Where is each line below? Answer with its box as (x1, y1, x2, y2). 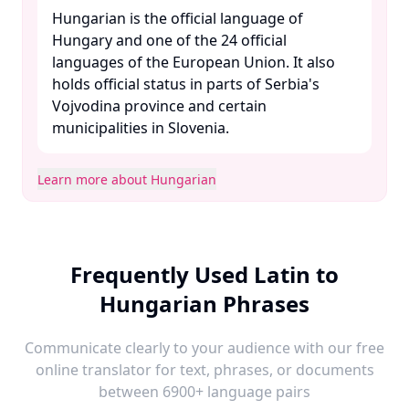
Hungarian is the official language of (52, 8, 303, 28)
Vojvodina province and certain (52, 96, 267, 116)
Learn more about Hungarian (37, 171, 216, 188)
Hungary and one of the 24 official (52, 30, 287, 50)
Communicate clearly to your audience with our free (25, 338, 384, 358)
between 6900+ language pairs (99, 382, 310, 402)
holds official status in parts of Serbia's (52, 74, 320, 94)
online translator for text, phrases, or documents (35, 360, 374, 380)
